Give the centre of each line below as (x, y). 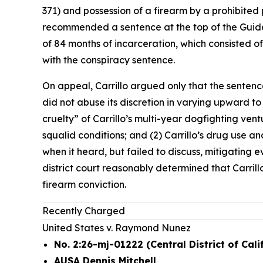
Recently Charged (84, 211)
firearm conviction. (84, 184)
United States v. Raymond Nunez (117, 228)
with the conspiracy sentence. (109, 60)
